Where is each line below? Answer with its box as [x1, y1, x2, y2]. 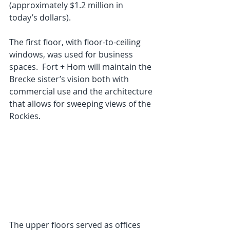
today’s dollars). [9, 12, 71, 24]
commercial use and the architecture [9, 86, 155, 98]
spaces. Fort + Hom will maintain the [9, 61, 154, 73]
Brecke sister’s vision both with [9, 73, 131, 85]
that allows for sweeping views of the [9, 98, 153, 110]
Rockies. [9, 110, 41, 122]
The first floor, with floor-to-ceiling [9, 36, 143, 48]
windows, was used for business [9, 49, 135, 61]
